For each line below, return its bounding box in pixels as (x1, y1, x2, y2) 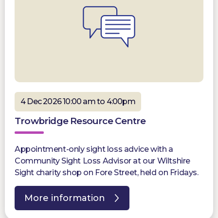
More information (24, 192, 105, 203)
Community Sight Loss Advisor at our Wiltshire (15, 156, 191, 165)
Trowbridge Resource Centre (15, 115, 146, 127)
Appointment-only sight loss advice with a (15, 144, 173, 154)
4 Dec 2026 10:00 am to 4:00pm (20, 96, 135, 106)
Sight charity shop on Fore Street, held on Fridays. (15, 167, 199, 177)
